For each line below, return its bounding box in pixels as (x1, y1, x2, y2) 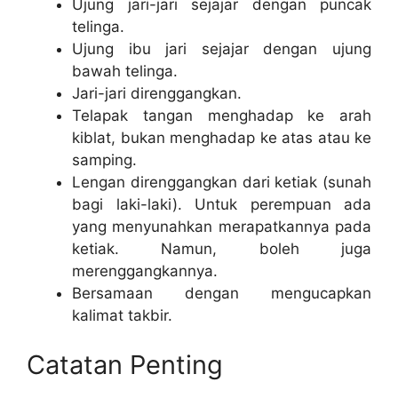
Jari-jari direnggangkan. (72, 84, 242, 103)
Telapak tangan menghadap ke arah (72, 107, 371, 125)
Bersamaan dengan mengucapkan (72, 284, 371, 303)
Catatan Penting (27, 348, 223, 380)
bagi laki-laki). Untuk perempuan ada (72, 195, 371, 214)
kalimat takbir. (72, 306, 172, 325)
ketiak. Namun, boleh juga (72, 240, 371, 259)
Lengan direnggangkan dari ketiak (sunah (72, 173, 371, 192)
